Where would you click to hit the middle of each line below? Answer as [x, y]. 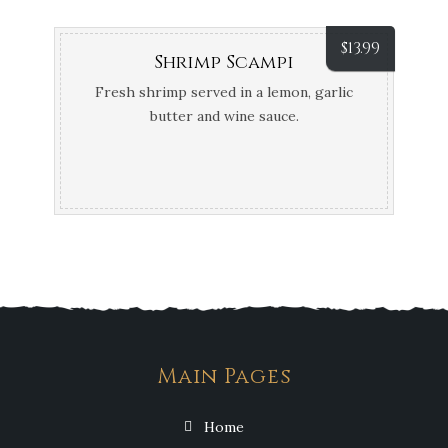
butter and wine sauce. [224, 116]
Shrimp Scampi [224, 62]
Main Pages [224, 377]
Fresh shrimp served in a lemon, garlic [224, 92]
